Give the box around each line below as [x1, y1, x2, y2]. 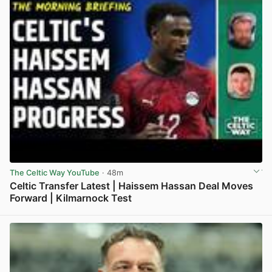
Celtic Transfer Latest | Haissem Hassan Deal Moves [10, 179, 253, 192]
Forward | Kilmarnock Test [10, 191, 132, 204]
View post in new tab [183, 206, 261, 216]
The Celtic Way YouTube [10, 168, 100, 178]
